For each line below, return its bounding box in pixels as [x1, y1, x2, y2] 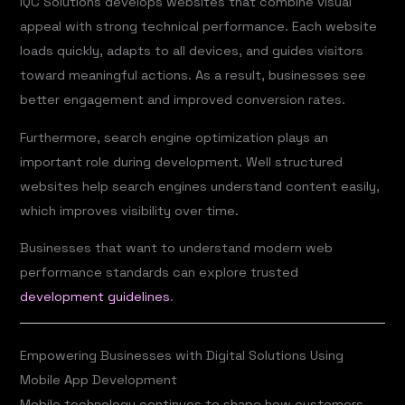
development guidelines [20, 288, 171, 306]
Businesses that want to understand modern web [20, 240, 334, 257]
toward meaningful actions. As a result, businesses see [20, 67, 367, 84]
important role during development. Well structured [20, 153, 344, 170]
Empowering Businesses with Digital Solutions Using [20, 346, 344, 363]
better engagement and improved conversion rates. [20, 91, 346, 108]
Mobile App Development [20, 371, 178, 388]
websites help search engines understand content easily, [20, 177, 381, 194]
